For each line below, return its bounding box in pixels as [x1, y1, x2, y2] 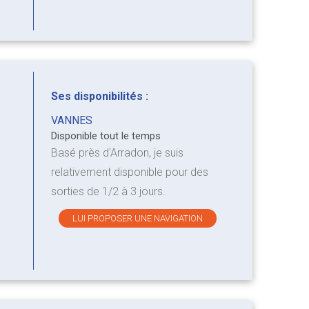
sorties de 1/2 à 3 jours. [50, 185, 166, 199]
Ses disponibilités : [50, 90, 148, 103]
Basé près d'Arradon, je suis [50, 146, 183, 160]
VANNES [50, 114, 92, 128]
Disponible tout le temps [50, 130, 161, 143]
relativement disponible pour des [50, 166, 208, 179]
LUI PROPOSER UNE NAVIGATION [72, 213, 203, 224]
